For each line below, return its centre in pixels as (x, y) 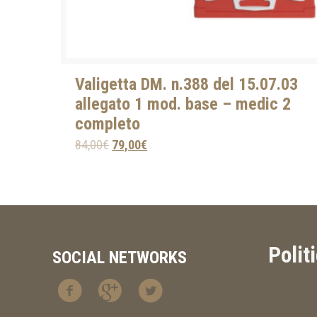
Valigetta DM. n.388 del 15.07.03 (187, 85)
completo (108, 124)
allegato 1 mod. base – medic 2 (183, 104)
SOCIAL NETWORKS (120, 258)
